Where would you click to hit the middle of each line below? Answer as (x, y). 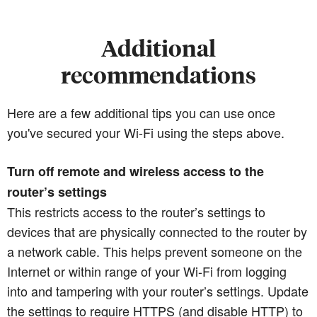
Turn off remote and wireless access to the (136, 171)
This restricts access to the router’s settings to (136, 211)
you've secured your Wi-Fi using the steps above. (146, 132)
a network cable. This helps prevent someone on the (155, 251)
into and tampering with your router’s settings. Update (158, 290)
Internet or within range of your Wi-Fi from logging (147, 271)
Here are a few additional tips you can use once (141, 112)
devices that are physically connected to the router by (157, 231)
